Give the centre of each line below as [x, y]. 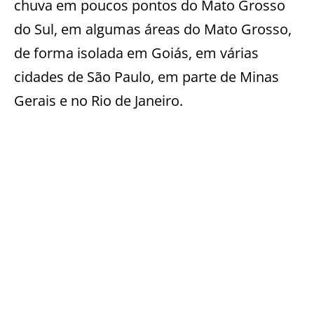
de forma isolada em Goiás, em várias [136, 53]
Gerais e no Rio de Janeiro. [98, 100]
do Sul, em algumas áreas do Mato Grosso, [153, 29]
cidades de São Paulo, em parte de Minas [146, 76]
